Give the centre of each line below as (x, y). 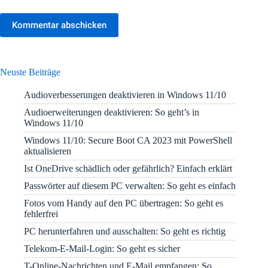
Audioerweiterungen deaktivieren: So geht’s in (112, 112)
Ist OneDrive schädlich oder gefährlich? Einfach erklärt (128, 169)
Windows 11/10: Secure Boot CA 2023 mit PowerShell (128, 141)
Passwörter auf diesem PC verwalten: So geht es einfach (130, 186)
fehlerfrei (41, 214)
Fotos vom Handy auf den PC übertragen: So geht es (124, 203)
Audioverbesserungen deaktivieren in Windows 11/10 (125, 95)
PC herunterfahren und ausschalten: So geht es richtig (125, 232)
